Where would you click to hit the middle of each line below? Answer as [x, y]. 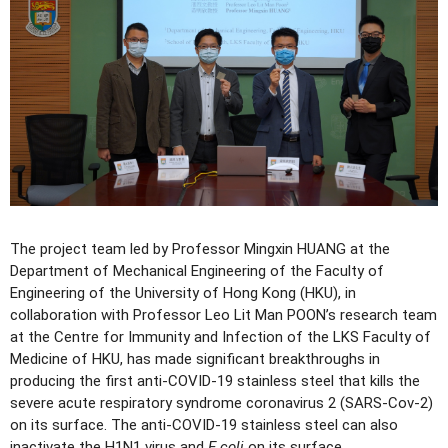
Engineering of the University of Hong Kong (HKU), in [183, 292]
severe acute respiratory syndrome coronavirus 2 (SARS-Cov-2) [221, 402]
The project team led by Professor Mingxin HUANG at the [200, 248]
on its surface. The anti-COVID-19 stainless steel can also [204, 424]
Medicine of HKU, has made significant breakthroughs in [195, 358]
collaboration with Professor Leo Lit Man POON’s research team [223, 314]
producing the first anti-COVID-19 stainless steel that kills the [215, 380]
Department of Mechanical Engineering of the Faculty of [197, 270]
